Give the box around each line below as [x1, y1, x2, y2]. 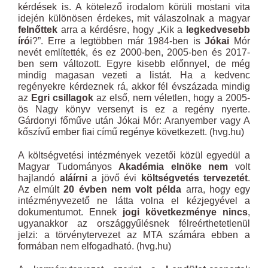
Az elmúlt [18, 184, 64, 194]
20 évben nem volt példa [63, 184, 182, 194]
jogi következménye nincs [123, 207, 248, 217]
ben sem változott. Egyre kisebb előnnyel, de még [18, 59, 250, 69]
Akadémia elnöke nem [118, 162, 229, 172]
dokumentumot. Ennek [18, 207, 123, 217]
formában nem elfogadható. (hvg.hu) [18, 241, 171, 251]
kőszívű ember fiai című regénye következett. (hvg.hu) [18, 127, 244, 137]
